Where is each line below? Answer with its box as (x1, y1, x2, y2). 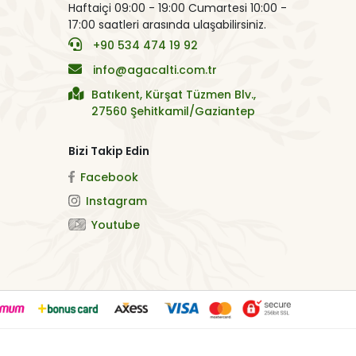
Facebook (79, 168, 138, 185)
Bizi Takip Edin (68, 142, 149, 159)
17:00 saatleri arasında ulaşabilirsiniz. (68, 16, 266, 33)
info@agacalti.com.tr (92, 61, 217, 78)
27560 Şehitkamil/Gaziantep (91, 103, 255, 119)
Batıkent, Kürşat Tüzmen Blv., (91, 86, 256, 103)
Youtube (91, 216, 140, 233)
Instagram (85, 192, 147, 209)
